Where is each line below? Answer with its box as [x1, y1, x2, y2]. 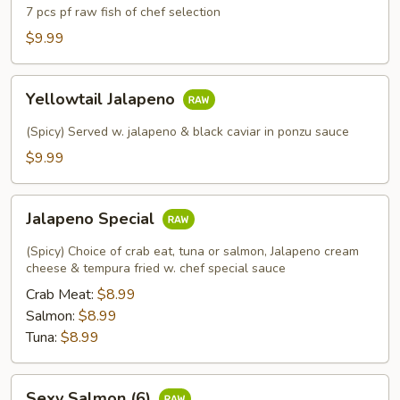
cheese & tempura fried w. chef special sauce [26, 260, 286, 277]
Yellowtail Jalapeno [26, 88, 179, 111]
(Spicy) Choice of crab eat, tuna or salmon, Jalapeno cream [26, 243, 359, 260]
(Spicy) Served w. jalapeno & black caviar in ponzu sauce [26, 123, 349, 140]
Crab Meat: [26, 285, 97, 304]
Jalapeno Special [26, 208, 159, 230]
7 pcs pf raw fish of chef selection [26, 4, 221, 21]
